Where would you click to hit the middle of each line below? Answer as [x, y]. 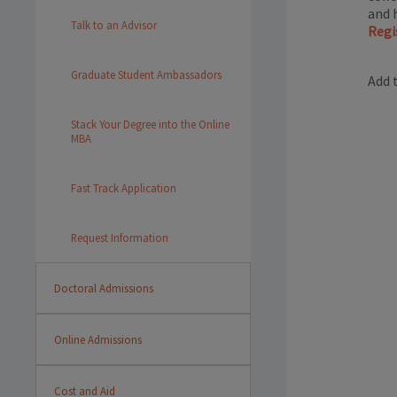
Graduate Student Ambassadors [146, 74]
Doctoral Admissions [104, 288]
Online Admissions [98, 339]
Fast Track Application [124, 188]
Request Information [120, 237]
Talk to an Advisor [114, 25]
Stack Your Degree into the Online [150, 124]
